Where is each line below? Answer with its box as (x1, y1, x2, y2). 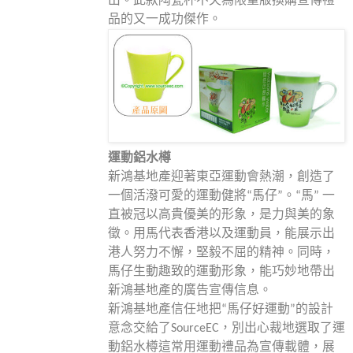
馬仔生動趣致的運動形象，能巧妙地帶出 (107, 265, 335, 278)
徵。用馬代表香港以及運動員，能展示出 (107, 227, 335, 240)
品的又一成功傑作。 (107, 13, 221, 26)
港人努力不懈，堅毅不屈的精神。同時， (107, 246, 335, 259)
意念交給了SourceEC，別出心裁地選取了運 (107, 321, 345, 335)
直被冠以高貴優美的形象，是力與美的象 (107, 208, 335, 221)
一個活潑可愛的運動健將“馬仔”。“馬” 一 (107, 189, 335, 203)
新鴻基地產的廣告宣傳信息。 (107, 284, 272, 297)
